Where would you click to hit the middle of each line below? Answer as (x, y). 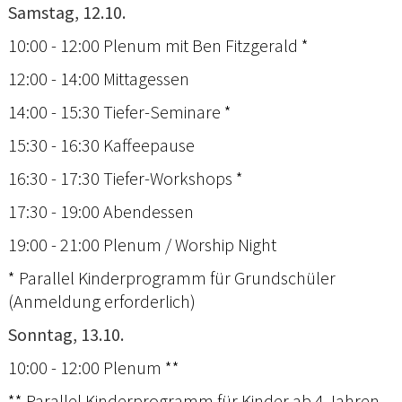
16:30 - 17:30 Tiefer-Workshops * (126, 178)
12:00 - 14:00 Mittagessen (99, 78)
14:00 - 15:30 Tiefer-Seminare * (120, 111)
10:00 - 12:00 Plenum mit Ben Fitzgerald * (158, 45)
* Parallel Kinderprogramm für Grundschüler (172, 277)
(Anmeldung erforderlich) (102, 301)
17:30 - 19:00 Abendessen (101, 211)
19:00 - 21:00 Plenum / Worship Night (142, 244)
